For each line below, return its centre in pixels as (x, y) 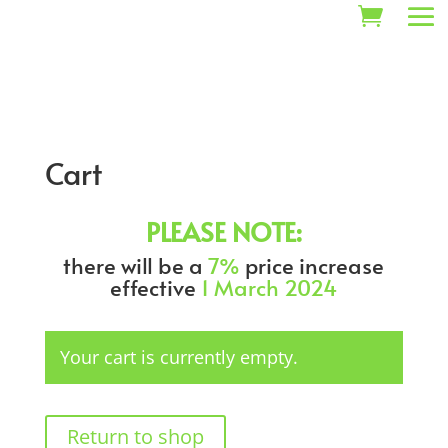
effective (156, 287)
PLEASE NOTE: (223, 231)
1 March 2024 (269, 287)
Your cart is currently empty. (178, 357)
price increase (312, 265)
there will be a (136, 265)
